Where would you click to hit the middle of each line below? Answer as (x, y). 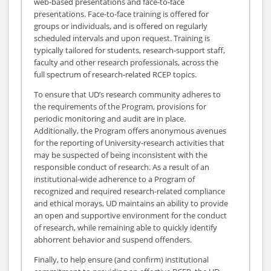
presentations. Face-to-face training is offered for (122, 14)
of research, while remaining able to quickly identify (126, 227)
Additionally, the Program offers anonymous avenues (130, 130)
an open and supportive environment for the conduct (131, 215)
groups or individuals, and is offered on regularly (121, 26)
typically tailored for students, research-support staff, (130, 50)
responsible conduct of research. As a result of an (122, 167)
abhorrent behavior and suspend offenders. (113, 239)
